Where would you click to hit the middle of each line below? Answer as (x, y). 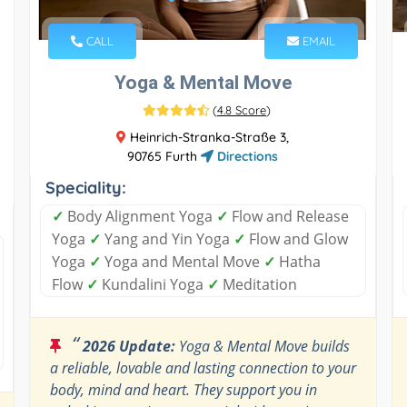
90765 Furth (164, 156)
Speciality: (85, 187)
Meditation (258, 284)
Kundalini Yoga (152, 284)
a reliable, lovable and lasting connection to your (203, 367)
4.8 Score (241, 109)
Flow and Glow (296, 238)
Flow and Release (288, 216)
